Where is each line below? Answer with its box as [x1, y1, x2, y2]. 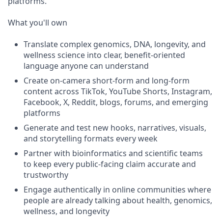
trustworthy [24, 169, 68, 180]
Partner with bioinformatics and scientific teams [24, 148, 203, 159]
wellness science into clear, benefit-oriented [24, 50, 185, 60]
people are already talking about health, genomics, [24, 195, 212, 206]
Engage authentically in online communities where [24, 184, 211, 195]
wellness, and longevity [24, 206, 110, 217]
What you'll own [8, 17, 67, 28]
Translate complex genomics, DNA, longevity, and [24, 39, 206, 50]
